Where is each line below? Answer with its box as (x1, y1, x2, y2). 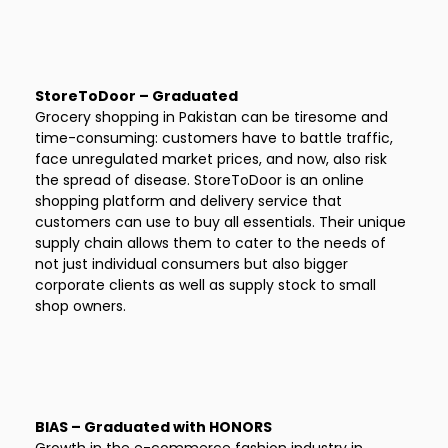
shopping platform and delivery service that (35, 191, 342, 211)
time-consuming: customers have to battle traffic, (35, 128, 393, 148)
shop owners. (35, 296, 126, 316)
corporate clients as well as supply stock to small (35, 275, 376, 295)
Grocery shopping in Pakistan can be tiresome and (35, 107, 388, 127)
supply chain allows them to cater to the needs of (35, 233, 386, 253)
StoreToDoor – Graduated (35, 86, 238, 106)
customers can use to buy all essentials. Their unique (35, 212, 406, 232)
